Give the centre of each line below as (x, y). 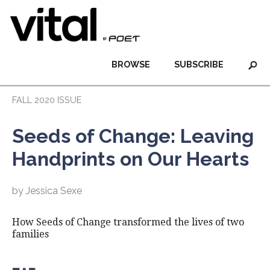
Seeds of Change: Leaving (133, 136)
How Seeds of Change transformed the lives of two (128, 222)
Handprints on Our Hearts (130, 159)
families (30, 234)
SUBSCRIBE (199, 64)
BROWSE (131, 64)
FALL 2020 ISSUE (47, 100)
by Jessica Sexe (47, 191)
